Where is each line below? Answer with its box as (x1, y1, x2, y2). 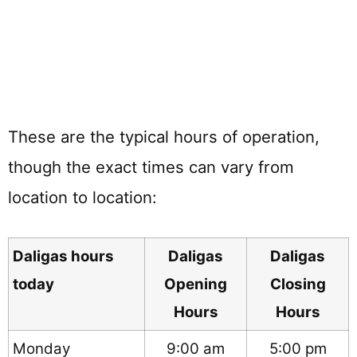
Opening (164, 274, 227, 293)
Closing (269, 274, 326, 293)
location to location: (8, 187, 157, 208)
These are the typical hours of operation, (8, 127, 320, 147)
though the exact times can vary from (8, 157, 294, 178)
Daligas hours (13, 246, 114, 265)
